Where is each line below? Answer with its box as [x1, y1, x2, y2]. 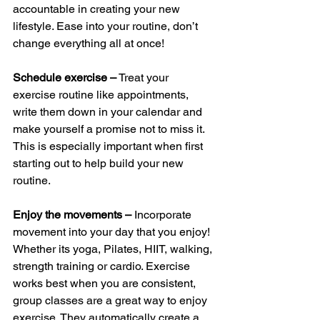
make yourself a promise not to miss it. [13, 121, 207, 136]
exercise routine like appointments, [13, 87, 191, 101]
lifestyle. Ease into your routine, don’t [13, 19, 201, 33]
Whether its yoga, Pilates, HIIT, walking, [13, 241, 215, 256]
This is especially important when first [13, 139, 206, 153]
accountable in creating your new [13, 1, 183, 16]
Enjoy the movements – [13, 207, 134, 221]
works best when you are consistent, [13, 276, 199, 290]
